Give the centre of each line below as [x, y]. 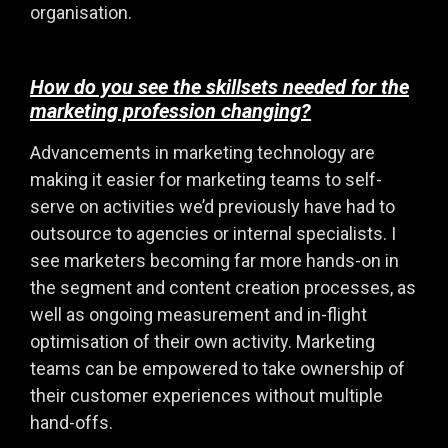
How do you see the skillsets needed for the [219, 87]
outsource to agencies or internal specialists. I [213, 234]
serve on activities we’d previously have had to [212, 207]
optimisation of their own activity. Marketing [202, 342]
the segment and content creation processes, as [223, 288]
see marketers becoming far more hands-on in [214, 261]
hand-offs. [71, 423]
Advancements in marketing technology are [202, 153]
